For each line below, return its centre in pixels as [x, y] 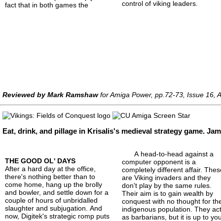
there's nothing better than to [50, 176]
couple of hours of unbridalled [51, 200]
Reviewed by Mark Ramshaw [50, 94]
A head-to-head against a [174, 154]
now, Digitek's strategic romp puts [57, 216]
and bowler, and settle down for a [57, 192]
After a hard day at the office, [50, 168]
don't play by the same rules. [167, 185]
